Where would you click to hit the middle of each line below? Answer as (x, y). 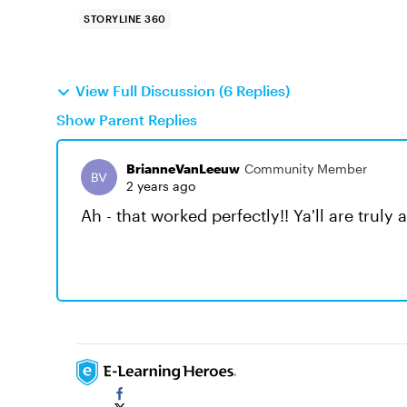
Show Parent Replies (127, 119)
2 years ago (161, 186)
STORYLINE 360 (125, 19)
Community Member (306, 169)
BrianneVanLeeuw (183, 169)
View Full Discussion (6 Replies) (183, 90)
